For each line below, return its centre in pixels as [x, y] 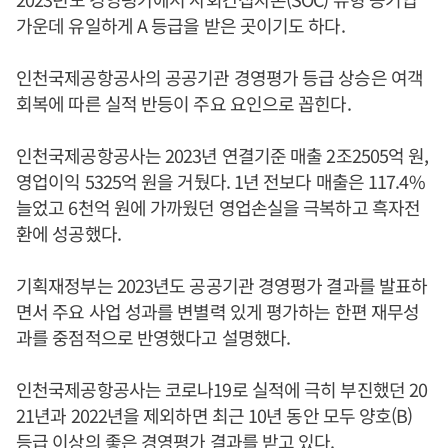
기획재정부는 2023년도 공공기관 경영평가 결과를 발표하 [222, 284]
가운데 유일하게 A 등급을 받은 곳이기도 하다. [180, 24]
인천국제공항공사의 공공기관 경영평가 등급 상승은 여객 [219, 76]
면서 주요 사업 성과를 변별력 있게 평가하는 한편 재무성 [218, 310]
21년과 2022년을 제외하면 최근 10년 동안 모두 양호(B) [214, 414]
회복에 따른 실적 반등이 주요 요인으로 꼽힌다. [183, 102]
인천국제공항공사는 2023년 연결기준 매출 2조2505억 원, [222, 154]
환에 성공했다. [68, 232]
